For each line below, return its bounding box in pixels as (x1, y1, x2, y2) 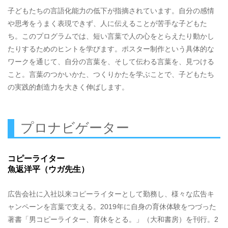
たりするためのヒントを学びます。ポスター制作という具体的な (8, 44, 214, 53)
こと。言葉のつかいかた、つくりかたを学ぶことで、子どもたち (8, 70, 214, 78)
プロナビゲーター (20, 120, 129, 135)
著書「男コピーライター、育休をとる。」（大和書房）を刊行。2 (8, 215, 218, 223)
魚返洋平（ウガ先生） (8, 164, 89, 174)
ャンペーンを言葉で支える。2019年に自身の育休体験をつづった (8, 202, 216, 211)
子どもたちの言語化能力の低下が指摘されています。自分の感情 (8, 6, 214, 15)
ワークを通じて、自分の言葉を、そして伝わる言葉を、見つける (8, 57, 214, 66)
